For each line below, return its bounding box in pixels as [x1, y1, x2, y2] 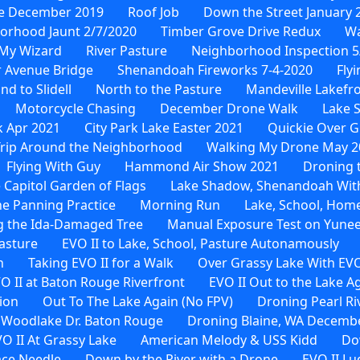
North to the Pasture [96, 80, 222, 98]
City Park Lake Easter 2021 [84, 118, 243, 137]
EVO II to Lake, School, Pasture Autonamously [62, 234, 339, 252]
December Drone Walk [160, 99, 298, 117]
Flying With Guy [6, 157, 100, 175]
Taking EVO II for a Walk [28, 253, 174, 272]
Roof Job [128, 2, 179, 21]
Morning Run [140, 195, 220, 214]
